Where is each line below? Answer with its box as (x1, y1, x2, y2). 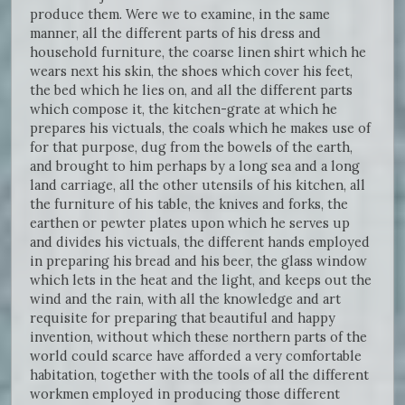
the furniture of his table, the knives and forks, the (30, 194, 348, 212)
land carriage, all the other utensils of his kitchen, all (30, 175, 365, 193)
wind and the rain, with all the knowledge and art (30, 289, 341, 307)
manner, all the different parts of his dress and (30, 24, 321, 42)
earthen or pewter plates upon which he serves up (30, 213, 350, 231)
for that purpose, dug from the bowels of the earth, (30, 137, 353, 155)
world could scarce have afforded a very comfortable (30, 346, 362, 364)
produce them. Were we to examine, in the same (30, 5, 330, 23)
